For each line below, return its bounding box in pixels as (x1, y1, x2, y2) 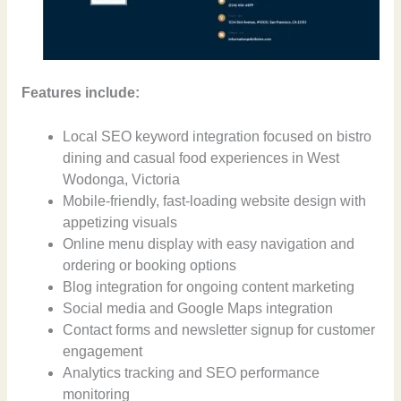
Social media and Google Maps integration (63, 301, 334, 317)
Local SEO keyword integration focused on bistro (63, 129, 372, 145)
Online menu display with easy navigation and (63, 236, 355, 252)
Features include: (21, 85, 140, 101)
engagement (63, 344, 143, 360)
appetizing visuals (63, 215, 178, 231)
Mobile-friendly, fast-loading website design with (63, 193, 367, 209)
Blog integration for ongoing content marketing (63, 279, 355, 295)
